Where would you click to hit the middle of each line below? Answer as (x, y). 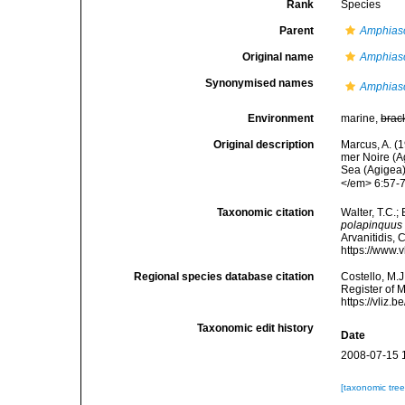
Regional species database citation (224, 277)
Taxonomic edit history (256, 328)
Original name (278, 57)
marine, (361, 118)
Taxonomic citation (266, 212)
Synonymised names (260, 83)
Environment (281, 118)
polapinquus (372, 225)
